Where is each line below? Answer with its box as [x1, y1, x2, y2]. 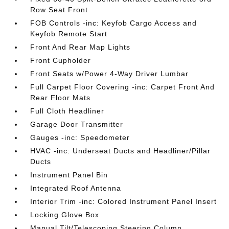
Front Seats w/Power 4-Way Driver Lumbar [30, 69, 189, 78]
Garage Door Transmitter [30, 120, 124, 128]
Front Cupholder [30, 56, 91, 64]
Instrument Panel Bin [30, 170, 108, 179]
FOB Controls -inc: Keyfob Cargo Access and [30, 18, 197, 27]
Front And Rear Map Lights [30, 42, 131, 51]
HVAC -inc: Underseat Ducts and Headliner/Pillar [30, 146, 211, 155]
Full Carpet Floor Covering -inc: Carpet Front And [30, 82, 215, 91]
